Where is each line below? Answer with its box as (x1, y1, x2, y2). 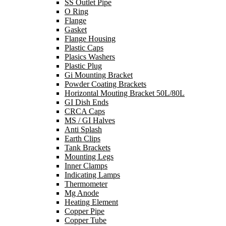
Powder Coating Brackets (65, 80, 146, 88)
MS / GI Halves (65, 116, 115, 125)
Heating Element (65, 198, 118, 206)
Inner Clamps (65, 161, 107, 170)
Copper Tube (65, 216, 106, 224)
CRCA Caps (65, 107, 105, 116)
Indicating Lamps (65, 171, 120, 179)
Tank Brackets (65, 143, 110, 152)
